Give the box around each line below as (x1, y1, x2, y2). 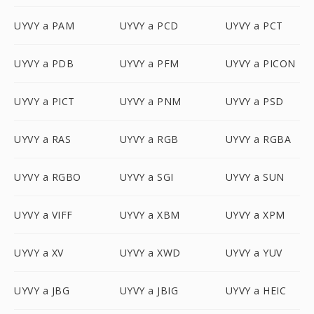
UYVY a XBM (119, 208, 180, 221)
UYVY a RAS (14, 132, 71, 146)
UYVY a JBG (14, 284, 69, 297)
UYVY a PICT (14, 95, 75, 108)
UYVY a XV (14, 246, 64, 259)
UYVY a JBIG (119, 284, 179, 297)
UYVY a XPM (225, 208, 285, 221)
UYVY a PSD (225, 95, 284, 108)
